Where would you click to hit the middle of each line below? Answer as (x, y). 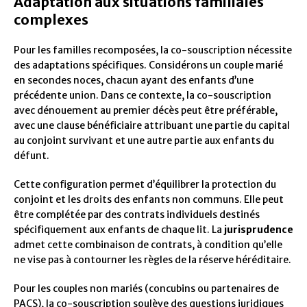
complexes (51, 20)
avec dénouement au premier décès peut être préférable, (146, 111)
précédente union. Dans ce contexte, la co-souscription (143, 96)
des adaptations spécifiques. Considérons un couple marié (148, 65)
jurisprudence (259, 230)
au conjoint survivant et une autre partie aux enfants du (144, 141)
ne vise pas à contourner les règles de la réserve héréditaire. (152, 260)
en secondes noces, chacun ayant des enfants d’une (134, 81)
